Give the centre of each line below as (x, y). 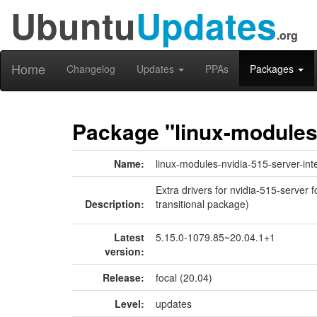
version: (125, 251)
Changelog (91, 69)
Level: (129, 304)
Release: (123, 277)
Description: (115, 204)
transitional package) (202, 204)
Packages (273, 69)
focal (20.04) (184, 277)
